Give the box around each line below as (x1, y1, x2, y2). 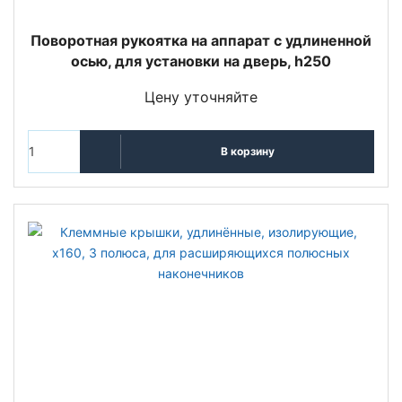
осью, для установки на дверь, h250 (71, 51, 331, 70)
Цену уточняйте (144, 87, 258, 106)
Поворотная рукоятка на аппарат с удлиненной (31, 31, 371, 49)
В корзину (220, 144, 275, 159)
